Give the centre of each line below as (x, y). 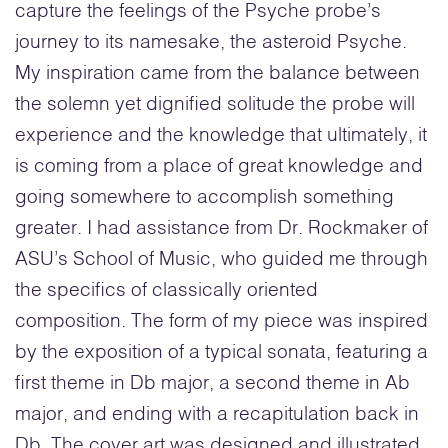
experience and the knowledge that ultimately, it (221, 136)
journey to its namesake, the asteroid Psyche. (211, 43)
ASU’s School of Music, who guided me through (221, 260)
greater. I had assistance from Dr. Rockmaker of (221, 229)
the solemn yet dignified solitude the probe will (215, 105)
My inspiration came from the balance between (217, 74)
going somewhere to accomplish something (204, 198)
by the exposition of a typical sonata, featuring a (221, 353)
